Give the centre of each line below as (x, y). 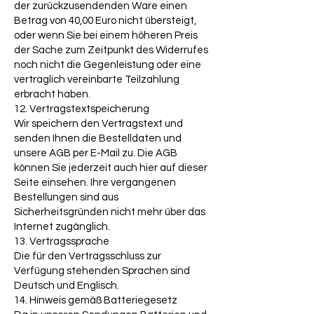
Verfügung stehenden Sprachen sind (102, 271)
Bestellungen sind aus (66, 198)
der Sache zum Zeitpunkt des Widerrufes (111, 50)
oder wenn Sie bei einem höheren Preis (106, 36)
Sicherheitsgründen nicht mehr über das (110, 212)
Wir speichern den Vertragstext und (98, 124)
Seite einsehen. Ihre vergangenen (95, 183)
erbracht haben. (52, 95)
